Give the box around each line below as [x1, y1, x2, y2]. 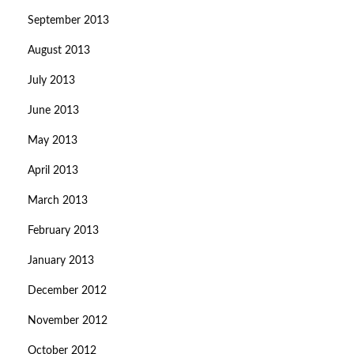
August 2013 [28, 45, 90, 57]
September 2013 [28, 15, 109, 27]
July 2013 [28, 75, 75, 87]
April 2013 [28, 165, 78, 177]
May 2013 [28, 135, 77, 147]
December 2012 [28, 285, 107, 297]
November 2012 [28, 315, 107, 327]
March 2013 [28, 195, 88, 207]
